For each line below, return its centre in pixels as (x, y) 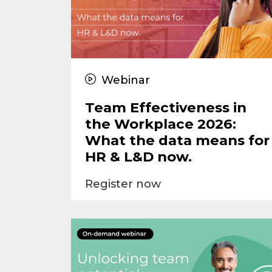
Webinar (124, 80)
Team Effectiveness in (165, 107)
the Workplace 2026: (160, 124)
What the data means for (177, 140)
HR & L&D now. (138, 156)
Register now (123, 184)
